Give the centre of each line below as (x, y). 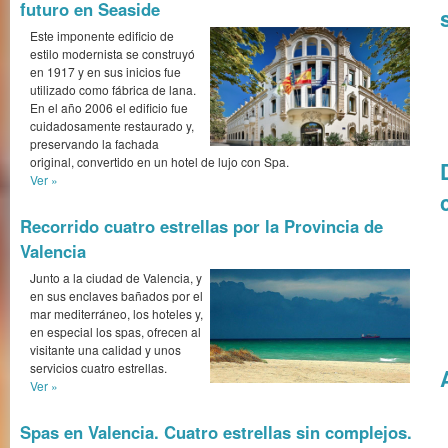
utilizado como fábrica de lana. (113, 90)
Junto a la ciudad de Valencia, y (116, 278)
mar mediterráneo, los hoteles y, (116, 314)
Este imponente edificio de (102, 36)
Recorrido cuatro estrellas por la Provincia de (201, 226)
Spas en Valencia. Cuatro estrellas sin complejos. (216, 432)
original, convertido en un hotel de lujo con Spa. (159, 162)
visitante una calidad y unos (105, 350)
